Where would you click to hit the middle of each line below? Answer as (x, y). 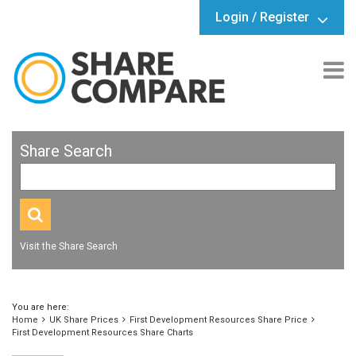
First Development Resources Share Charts (103, 333)
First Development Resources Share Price (219, 320)
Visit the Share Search (69, 247)
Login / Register (262, 17)
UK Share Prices (84, 320)
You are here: (41, 308)
